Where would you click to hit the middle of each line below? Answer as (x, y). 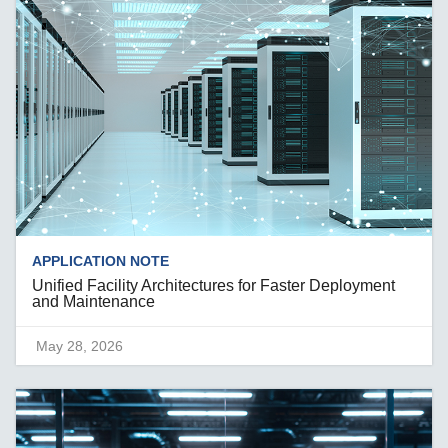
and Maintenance (94, 301)
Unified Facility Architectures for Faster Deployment (214, 285)
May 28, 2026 (80, 345)
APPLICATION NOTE (101, 260)
